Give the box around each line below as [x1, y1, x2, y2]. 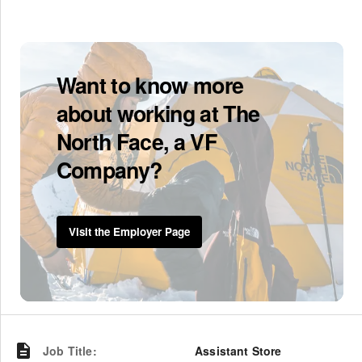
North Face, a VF [56, 125, 217, 157]
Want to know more [56, 69, 244, 100]
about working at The [56, 97, 260, 128]
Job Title [43, 342, 93, 359]
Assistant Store [195, 342, 282, 359]
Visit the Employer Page [68, 223, 190, 239]
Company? [56, 154, 162, 185]
